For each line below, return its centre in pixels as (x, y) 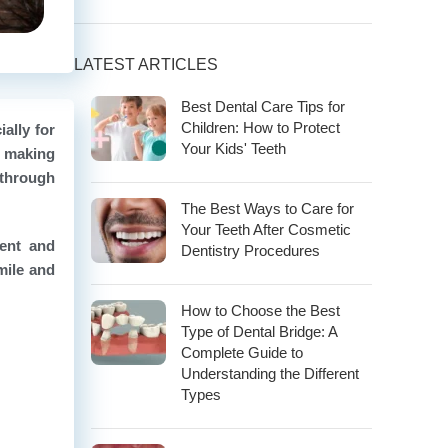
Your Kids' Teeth (233, 149)
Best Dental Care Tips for (263, 107)
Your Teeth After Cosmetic (266, 230)
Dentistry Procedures (250, 251)
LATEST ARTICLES (146, 65)
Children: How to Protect (260, 128)
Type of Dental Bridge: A (259, 332)
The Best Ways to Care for (267, 209)
